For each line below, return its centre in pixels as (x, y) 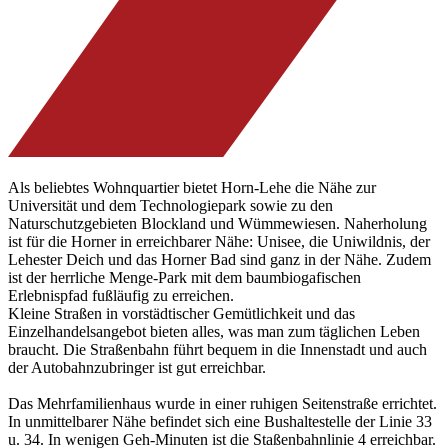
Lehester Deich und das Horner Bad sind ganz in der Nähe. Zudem (219, 259)
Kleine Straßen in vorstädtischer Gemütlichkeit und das (181, 313)
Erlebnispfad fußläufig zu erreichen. (121, 295)
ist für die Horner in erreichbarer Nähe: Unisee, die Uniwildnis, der (219, 241)
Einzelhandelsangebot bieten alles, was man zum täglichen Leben (214, 331)
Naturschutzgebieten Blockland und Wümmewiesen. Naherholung (217, 223)
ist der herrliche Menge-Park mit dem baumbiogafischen (184, 277)
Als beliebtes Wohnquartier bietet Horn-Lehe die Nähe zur (192, 187)
